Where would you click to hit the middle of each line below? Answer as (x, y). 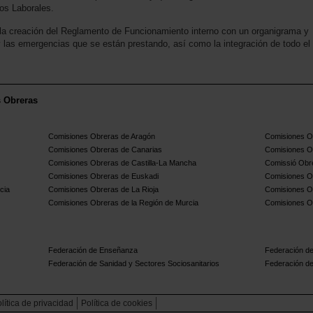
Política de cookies (117, 304)
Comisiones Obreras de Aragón (102, 137)
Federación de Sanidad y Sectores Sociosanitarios (134, 264)
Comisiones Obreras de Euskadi (104, 176)
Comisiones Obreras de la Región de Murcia (124, 203)
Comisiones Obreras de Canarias (105, 150)
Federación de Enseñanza (93, 250)
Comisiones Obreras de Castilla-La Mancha (123, 163)
